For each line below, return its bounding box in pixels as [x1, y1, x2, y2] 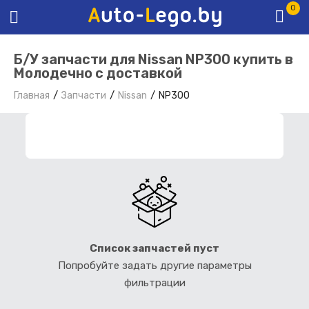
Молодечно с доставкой [14, 65, 182, 82]
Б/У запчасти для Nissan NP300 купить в [14, 51, 293, 68]
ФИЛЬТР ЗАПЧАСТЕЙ [56, 129, 179, 143]
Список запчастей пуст [90, 241, 219, 255]
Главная [14, 90, 50, 102]
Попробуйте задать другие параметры [57, 259, 252, 272]
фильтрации [123, 276, 186, 289]
